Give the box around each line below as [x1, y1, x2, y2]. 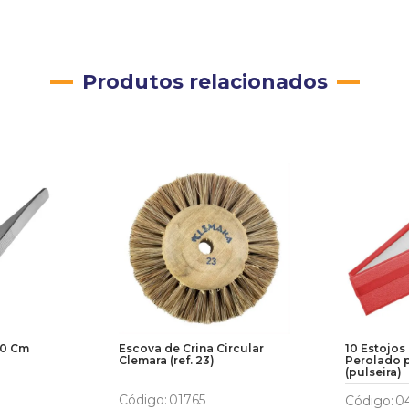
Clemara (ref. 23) [118, 353, 215, 367]
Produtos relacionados [81, 69, 328, 94]
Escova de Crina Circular [118, 341, 264, 355]
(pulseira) [345, 365, 403, 379]
